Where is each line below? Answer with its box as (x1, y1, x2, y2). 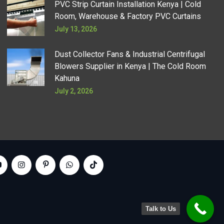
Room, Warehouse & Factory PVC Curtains (54, 11, 201, 21)
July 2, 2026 (54, 87, 93, 95)
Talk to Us (145, 205, 176, 212)
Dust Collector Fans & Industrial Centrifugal (54, 49, 205, 59)
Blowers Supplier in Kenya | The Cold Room (54, 61, 206, 71)
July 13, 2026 (54, 25, 97, 33)
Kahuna (54, 73, 80, 83)
